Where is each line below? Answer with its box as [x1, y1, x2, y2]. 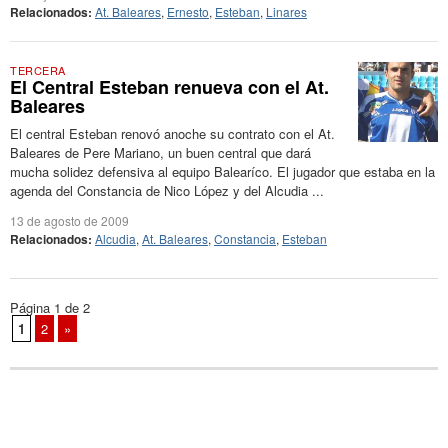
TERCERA [10, 62, 66, 78]
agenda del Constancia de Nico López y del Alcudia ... [10, 181, 324, 200]
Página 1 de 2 [10, 298, 90, 317]
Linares [266, 3, 307, 20]
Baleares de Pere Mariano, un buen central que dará [10, 143, 311, 162]
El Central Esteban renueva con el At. [10, 74, 329, 100]
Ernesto [167, 3, 209, 20]
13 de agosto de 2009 [10, 212, 129, 229]
